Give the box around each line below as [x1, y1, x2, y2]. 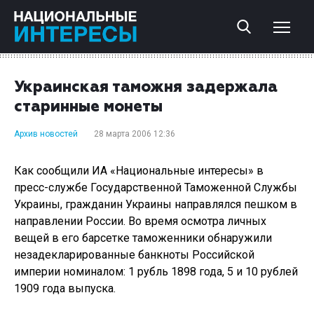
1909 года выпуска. [14, 282, 116, 295]
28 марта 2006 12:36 [94, 129, 175, 139]
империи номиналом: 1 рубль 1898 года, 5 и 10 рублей [14, 265, 298, 278]
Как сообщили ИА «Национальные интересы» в [14, 164, 264, 177]
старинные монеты [14, 100, 163, 115]
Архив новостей [14, 129, 78, 139]
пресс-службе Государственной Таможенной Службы [14, 181, 297, 194]
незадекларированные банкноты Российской [14, 248, 254, 261]
